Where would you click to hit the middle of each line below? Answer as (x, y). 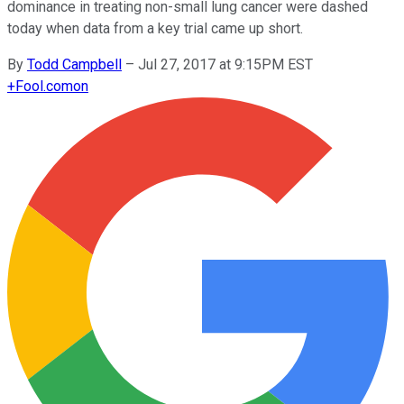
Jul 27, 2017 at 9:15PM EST (225, 64)
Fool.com (44, 86)
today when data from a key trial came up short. (155, 28)
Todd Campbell (74, 64)
